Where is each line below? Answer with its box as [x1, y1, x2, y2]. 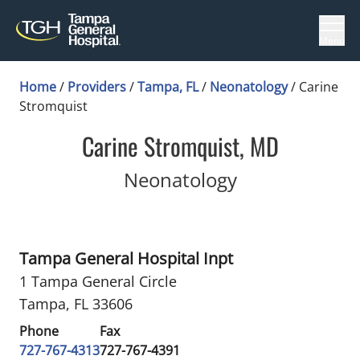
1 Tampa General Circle [19, 272, 177, 291]
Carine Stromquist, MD [81, 128, 279, 164]
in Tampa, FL [235, 166, 349, 192]
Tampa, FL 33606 [19, 294, 133, 313]
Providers [67, 78, 126, 96]
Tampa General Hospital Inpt [19, 247, 233, 269]
